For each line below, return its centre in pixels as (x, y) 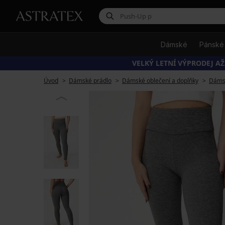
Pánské (212, 44)
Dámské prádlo (90, 81)
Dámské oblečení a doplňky (160, 81)
